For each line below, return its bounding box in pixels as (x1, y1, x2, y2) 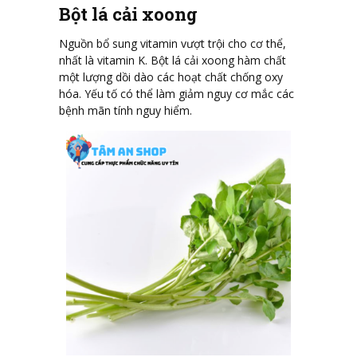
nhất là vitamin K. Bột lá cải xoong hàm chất (59, 52, 286, 68)
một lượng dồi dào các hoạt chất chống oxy (59, 69, 283, 84)
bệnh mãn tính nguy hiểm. (59, 102, 192, 118)
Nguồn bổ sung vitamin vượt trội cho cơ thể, (59, 35, 286, 51)
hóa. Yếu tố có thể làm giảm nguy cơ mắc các (59, 85, 294, 101)
